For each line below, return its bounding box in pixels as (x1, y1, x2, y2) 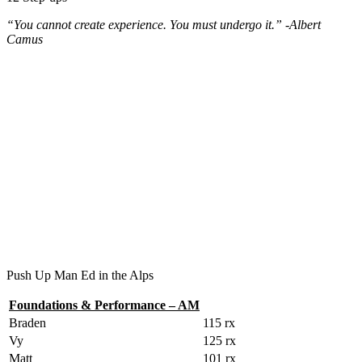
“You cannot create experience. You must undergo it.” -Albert (6, 17, 321, 32)
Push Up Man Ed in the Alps (6, 267, 154, 282)
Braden (9, 315, 46, 330)
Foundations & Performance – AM (9, 297, 200, 312)
